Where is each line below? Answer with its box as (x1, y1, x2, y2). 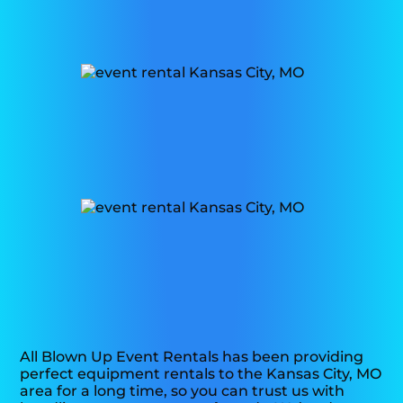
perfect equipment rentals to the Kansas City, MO (20, 365, 382, 383)
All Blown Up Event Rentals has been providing (20, 348, 364, 366)
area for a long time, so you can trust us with (20, 382, 345, 400)
